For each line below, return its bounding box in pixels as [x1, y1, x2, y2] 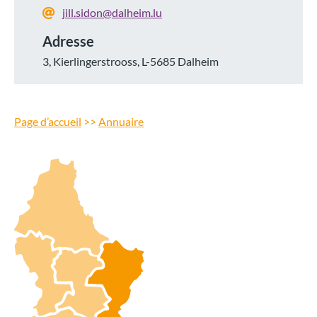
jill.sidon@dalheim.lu [62, 6, 162, 20]
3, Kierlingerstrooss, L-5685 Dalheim [42, 54, 219, 68]
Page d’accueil [14, 114, 81, 128]
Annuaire [98, 114, 144, 128]
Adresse [42, 32, 94, 50]
